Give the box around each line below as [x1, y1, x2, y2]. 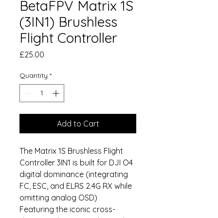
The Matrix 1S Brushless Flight [19, 146, 123, 156]
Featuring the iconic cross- [19, 204, 115, 215]
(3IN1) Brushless [19, 13, 117, 31]
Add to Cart [56, 119, 99, 129]
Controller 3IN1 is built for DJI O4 [19, 158, 133, 168]
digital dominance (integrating [19, 169, 128, 180]
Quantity [19, 71, 48, 80]
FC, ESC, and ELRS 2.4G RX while [19, 181, 132, 191]
